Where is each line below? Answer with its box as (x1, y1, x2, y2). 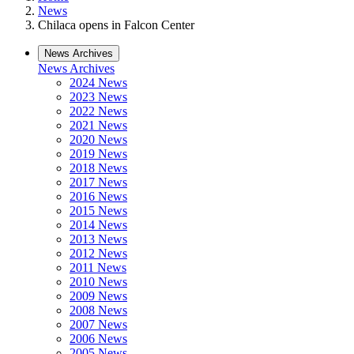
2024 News (70, 76, 127, 89)
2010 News (70, 275, 127, 288)
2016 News (70, 190, 127, 203)
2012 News (70, 247, 127, 260)
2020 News (70, 133, 127, 146)
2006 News (70, 332, 127, 345)
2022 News (70, 104, 127, 118)
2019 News (70, 147, 127, 160)
